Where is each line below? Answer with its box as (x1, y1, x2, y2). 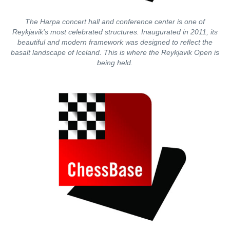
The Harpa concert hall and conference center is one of (25, 17, 205, 26)
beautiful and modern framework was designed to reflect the (17, 38, 213, 46)
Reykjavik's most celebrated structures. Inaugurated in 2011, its (12, 28, 218, 36)
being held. (97, 59, 133, 67)
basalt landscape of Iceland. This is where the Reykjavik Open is (11, 48, 219, 56)
